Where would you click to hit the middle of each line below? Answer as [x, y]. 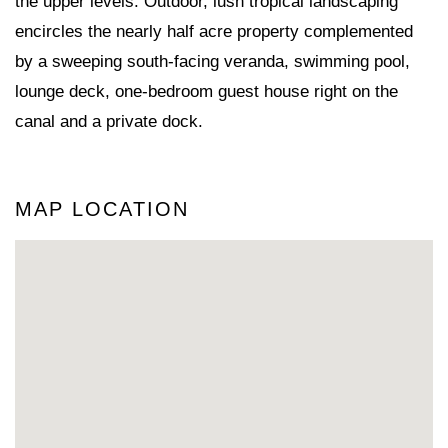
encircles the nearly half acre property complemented [214, 31]
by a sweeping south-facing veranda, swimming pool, [212, 61]
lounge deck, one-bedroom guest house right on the [206, 91]
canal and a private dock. [109, 121]
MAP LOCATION [102, 208]
